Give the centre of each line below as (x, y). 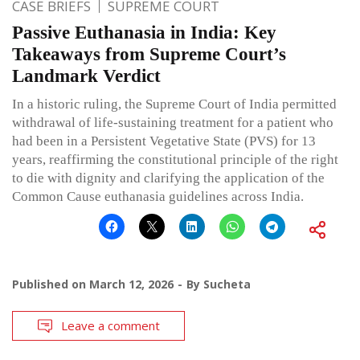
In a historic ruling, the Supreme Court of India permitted (174, 104)
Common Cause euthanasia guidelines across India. (158, 197)
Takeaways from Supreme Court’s (149, 55)
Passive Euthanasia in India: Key (144, 33)
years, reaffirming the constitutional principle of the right (175, 160)
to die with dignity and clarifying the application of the (168, 178)
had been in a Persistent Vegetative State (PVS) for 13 (164, 141)
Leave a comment (110, 326)
